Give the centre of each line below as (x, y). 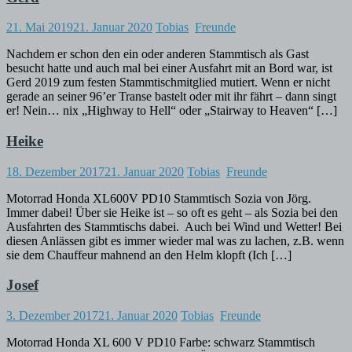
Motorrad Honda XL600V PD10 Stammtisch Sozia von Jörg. (159, 198)
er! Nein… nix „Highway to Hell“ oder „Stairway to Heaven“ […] (172, 111)
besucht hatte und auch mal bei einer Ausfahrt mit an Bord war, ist (169, 68)
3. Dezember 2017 (52, 316)
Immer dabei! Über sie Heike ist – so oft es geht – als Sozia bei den (172, 212)
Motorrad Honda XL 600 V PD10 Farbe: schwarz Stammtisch (161, 343)
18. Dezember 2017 (55, 171)
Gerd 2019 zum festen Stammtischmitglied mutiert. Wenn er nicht (168, 82)
